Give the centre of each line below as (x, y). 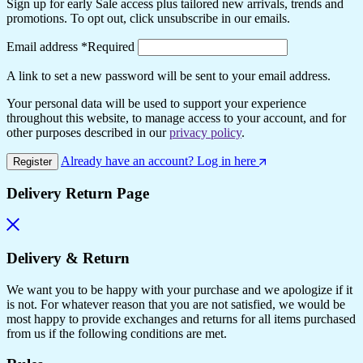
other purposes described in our (88, 132)
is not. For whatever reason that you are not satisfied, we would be (176, 304)
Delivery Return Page (78, 194)
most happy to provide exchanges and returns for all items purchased (181, 318)
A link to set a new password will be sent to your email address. (169, 75)
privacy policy (205, 132)
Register (32, 161)
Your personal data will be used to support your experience (156, 103)
